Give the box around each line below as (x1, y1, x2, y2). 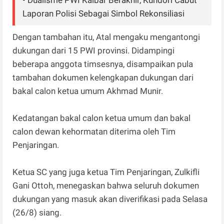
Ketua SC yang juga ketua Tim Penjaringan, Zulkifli (12, 167, 200, 177)
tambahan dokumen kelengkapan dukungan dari (12, 72, 194, 83)
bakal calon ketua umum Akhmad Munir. (12, 86, 165, 96)
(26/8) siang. (12, 207, 62, 218)
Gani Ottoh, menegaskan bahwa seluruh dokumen (12, 180, 199, 191)
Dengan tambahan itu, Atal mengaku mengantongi (12, 32, 200, 42)
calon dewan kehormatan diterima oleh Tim (12, 126, 176, 137)
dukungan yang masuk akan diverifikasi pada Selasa (12, 194, 208, 204)
